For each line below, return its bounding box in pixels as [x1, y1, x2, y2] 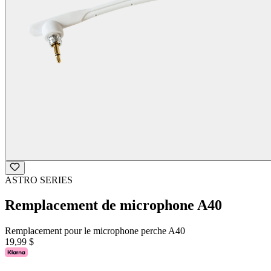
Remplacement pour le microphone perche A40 [5, 226, 185, 237]
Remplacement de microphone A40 [5, 197, 222, 214]
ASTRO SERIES [5, 174, 73, 185]
